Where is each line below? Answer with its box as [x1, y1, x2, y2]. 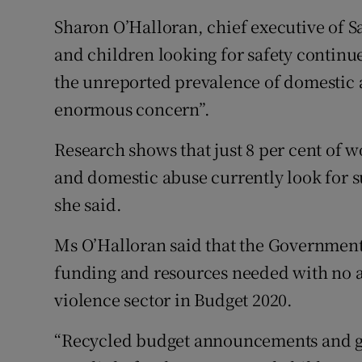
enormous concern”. [54, 97, 210, 121]
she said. [54, 192, 122, 217]
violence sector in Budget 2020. [54, 288, 293, 312]
